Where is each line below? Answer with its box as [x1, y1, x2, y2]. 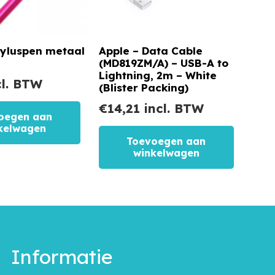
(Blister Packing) [99, 80, 188, 94]
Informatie [11, 244, 114, 269]
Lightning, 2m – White [99, 68, 217, 82]
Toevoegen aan [126, 134, 206, 147]
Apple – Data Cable [99, 44, 203, 57]
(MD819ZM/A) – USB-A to [99, 56, 228, 69]
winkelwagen [133, 146, 199, 159]
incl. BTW [140, 100, 204, 116]
